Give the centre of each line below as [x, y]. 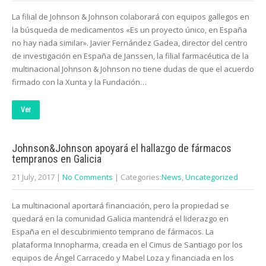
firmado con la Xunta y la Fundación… [79, 82]
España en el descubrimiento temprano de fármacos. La [113, 232]
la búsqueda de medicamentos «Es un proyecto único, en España [129, 30]
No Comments [88, 177]
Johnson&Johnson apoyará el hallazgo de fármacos [122, 148]
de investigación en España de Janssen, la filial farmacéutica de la [130, 56]
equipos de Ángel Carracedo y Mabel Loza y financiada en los [123, 258]
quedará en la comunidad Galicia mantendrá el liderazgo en [120, 218]
